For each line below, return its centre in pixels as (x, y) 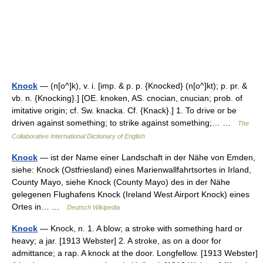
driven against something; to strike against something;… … (125, 123)
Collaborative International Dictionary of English (78, 136)
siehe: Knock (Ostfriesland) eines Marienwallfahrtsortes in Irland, (131, 170)
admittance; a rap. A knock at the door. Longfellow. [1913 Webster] (135, 253)
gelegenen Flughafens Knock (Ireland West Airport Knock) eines (131, 194)
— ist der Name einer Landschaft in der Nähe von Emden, (146, 157)
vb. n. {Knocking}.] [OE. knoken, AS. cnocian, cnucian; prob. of (127, 98)
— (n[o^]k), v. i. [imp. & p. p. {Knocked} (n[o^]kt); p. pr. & (142, 86)
